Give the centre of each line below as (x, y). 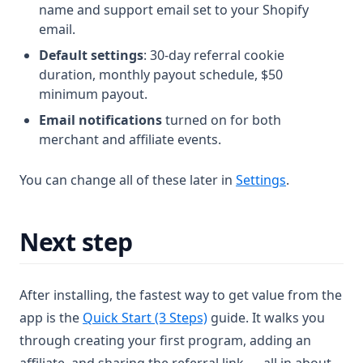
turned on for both (222, 120)
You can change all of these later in (128, 180)
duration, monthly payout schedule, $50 (161, 75)
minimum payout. (93, 94)
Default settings (91, 55)
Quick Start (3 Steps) (145, 318)
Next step (76, 242)
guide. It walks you (266, 318)
